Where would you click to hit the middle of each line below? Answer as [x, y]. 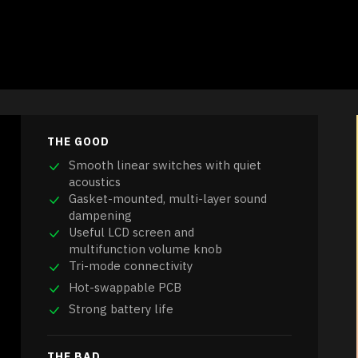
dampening [100, 216]
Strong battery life [121, 309]
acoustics [95, 182]
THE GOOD [78, 142]
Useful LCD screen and [131, 233]
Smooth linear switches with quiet [165, 165]
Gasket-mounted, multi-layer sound [168, 199]
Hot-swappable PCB [125, 288]
